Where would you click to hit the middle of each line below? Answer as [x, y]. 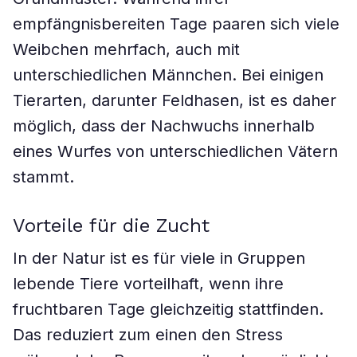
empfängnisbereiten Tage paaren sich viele [176, 24]
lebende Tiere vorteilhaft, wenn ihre [148, 284]
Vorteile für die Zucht [111, 226]
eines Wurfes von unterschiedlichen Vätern [175, 151]
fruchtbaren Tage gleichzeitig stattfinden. [168, 309]
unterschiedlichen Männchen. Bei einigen [168, 75]
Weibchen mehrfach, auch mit [126, 49]
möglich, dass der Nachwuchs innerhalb [164, 126]
